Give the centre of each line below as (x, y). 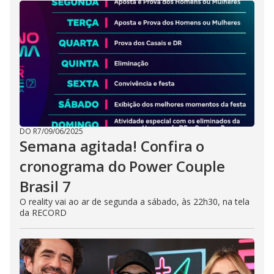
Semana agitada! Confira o (112, 146)
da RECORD (43, 213)
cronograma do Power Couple (122, 166)
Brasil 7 (45, 187)
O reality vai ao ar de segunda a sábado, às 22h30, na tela (135, 202)
